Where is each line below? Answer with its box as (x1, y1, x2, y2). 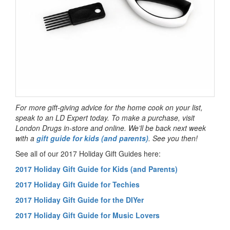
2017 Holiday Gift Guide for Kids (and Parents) (15, 163, 178, 174)
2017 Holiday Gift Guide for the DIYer (15, 194, 144, 205)
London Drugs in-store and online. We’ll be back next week (15, 122, 206, 133)
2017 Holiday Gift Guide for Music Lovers (15, 209, 160, 220)
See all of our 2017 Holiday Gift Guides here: (15, 148, 161, 159)
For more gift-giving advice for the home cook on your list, (15, 102, 203, 112)
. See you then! (148, 132, 198, 143)
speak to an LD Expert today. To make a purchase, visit (15, 112, 195, 123)
